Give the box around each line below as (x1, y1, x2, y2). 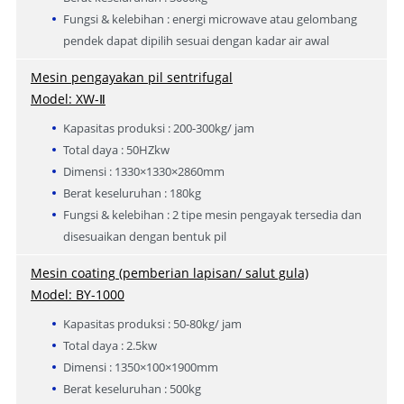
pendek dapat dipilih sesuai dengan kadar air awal (62, 32, 329, 49)
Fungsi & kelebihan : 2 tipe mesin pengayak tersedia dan (62, 206, 362, 223)
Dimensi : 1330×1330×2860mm (62, 162, 225, 179)
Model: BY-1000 (30, 285, 124, 303)
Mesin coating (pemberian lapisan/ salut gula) (30, 263, 308, 281)
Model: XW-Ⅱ (30, 89, 106, 107)
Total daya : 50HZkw (62, 141, 170, 158)
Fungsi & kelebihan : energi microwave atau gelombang (62, 10, 357, 27)
